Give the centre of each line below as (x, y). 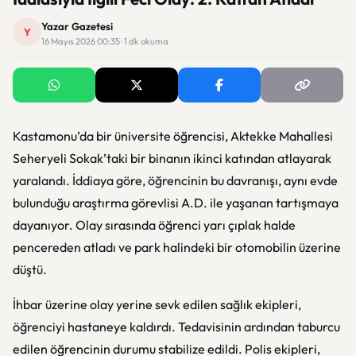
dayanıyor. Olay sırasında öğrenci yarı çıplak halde (154, 225)
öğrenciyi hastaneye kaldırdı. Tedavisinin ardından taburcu (176, 327)
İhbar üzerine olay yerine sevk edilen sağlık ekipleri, (157, 304)
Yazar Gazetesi (77, 26)
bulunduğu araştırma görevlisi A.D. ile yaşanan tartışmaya (176, 203)
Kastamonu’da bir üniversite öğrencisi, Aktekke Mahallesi (173, 136)
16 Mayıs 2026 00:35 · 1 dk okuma (105, 41)
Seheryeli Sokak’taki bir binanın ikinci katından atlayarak (172, 158)
